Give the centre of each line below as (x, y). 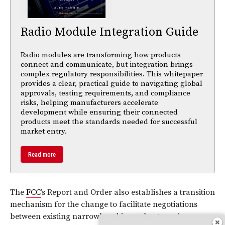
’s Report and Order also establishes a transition (128, 192)
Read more (42, 154)
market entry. (44, 131)
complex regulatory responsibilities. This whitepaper (112, 74)
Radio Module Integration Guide (109, 32)
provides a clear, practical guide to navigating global (111, 83)
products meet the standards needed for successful (109, 122)
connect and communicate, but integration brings (107, 64)
